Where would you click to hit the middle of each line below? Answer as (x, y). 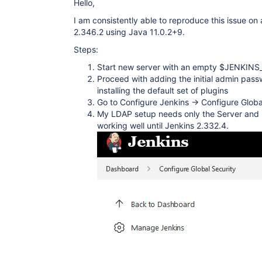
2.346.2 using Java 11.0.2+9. (129, 32)
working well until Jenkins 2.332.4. (163, 125)
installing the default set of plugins (163, 90)
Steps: (86, 49)
